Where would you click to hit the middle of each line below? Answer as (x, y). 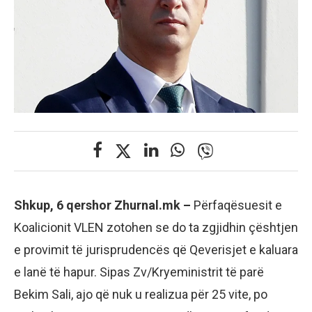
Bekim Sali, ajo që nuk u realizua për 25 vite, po (141, 294)
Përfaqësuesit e (238, 205)
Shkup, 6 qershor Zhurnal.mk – (104, 205)
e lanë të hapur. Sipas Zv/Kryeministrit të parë (139, 272)
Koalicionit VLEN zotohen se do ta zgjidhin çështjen (156, 227)
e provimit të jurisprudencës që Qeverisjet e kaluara (156, 249)
